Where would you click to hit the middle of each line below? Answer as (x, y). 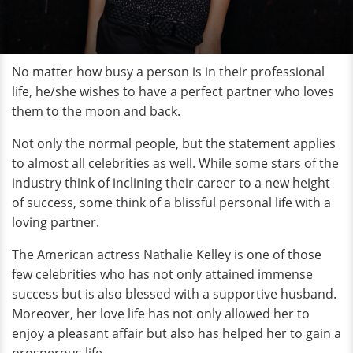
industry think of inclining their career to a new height (171, 183)
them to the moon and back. (96, 111)
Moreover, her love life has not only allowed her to (161, 314)
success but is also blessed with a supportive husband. (174, 294)
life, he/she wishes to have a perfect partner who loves (173, 91)
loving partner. (56, 222)
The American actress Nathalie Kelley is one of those (167, 255)
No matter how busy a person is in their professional (168, 72)
